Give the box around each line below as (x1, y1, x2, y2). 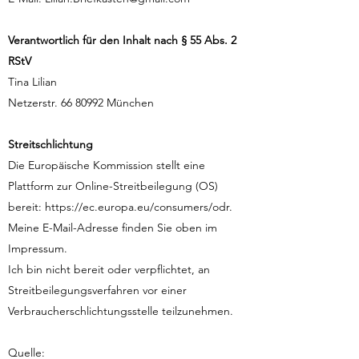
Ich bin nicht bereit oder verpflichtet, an (8, 262, 210, 276)
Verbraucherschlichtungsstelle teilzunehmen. (8, 304, 233, 318)
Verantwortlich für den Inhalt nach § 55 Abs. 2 (8, 33, 236, 47)
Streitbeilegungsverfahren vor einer (8, 283, 187, 297)
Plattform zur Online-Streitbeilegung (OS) (8, 179, 218, 193)
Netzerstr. (8, 95, 61, 110)
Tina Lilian (8, 75, 57, 89)
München (103, 95, 154, 110)
